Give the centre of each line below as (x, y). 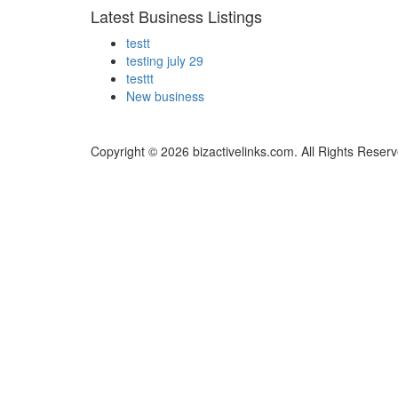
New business (165, 96)
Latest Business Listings (176, 16)
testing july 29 (165, 61)
